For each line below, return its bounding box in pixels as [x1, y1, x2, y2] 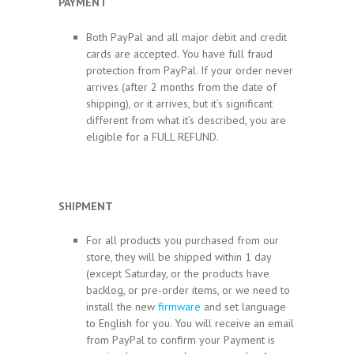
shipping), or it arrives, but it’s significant [86, 96, 273, 111]
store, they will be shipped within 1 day [86, 250, 271, 265]
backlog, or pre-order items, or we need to [86, 283, 290, 298]
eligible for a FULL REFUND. [86, 130, 219, 145]
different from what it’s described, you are [86, 113, 286, 128]
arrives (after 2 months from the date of [86, 80, 277, 95]
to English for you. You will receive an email [86, 316, 294, 331]
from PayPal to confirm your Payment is [86, 333, 275, 348]
